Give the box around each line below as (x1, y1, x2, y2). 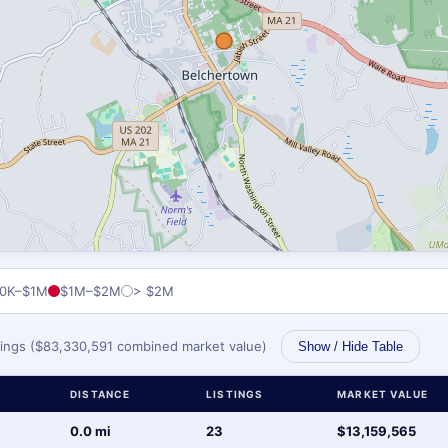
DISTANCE (70, 388, 131, 400)
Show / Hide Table (298, 339, 403, 354)
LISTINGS (206, 388, 264, 400)
